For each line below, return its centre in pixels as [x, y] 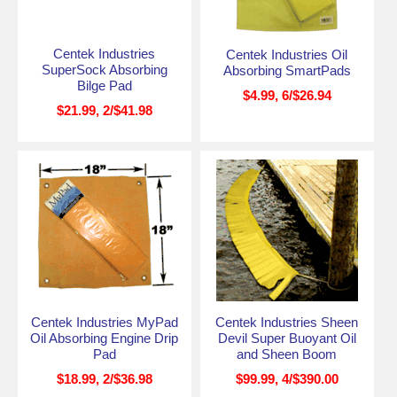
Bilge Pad [104, 85]
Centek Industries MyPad [104, 322]
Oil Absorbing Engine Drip [105, 338]
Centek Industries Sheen [287, 322]
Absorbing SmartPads [287, 70]
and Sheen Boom [287, 354]
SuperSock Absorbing [104, 69]
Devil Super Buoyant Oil [287, 338]
